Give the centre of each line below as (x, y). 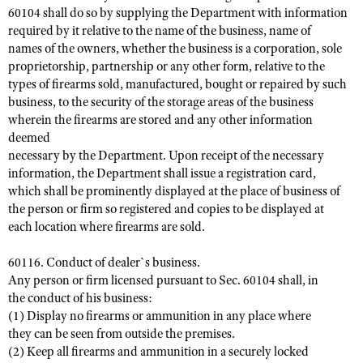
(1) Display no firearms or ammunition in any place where (160, 316)
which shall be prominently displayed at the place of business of (174, 191)
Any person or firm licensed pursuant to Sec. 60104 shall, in (163, 280)
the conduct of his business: (80, 298)
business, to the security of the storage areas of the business (161, 102)
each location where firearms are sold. (107, 227)
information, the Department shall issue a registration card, (162, 173)
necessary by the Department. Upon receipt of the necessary (166, 156)
